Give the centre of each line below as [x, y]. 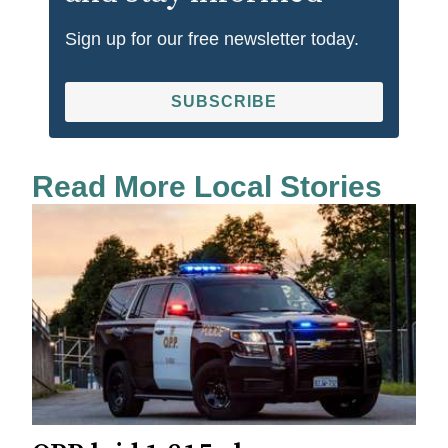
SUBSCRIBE [224, 101]
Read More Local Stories [207, 186]
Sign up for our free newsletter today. [212, 38]
